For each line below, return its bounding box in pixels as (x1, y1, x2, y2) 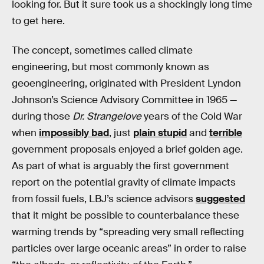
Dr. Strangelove (72, 110, 141, 123)
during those (12, 110, 72, 123)
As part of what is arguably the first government (12, 159, 229, 172)
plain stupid (133, 126, 187, 139)
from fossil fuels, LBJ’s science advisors (12, 192, 196, 205)
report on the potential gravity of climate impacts (12, 176, 236, 189)
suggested (196, 192, 245, 205)
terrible (209, 126, 242, 139)
